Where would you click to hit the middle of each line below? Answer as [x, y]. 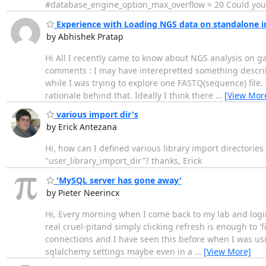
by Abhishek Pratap [85, 36]
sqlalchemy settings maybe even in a [120, 252]
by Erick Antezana [81, 127]
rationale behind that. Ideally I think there [130, 95]
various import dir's [96, 115]
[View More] [227, 252]
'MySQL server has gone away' [118, 180]
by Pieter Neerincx [83, 193]
